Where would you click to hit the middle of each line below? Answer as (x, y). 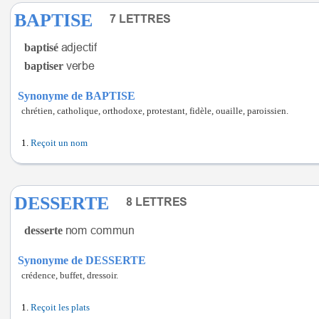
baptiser (44, 66)
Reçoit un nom (59, 143)
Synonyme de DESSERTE (82, 260)
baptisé (41, 47)
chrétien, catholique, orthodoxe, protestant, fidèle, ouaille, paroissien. (155, 111)
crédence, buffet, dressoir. (70, 276)
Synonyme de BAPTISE (77, 96)
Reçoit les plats (60, 308)
